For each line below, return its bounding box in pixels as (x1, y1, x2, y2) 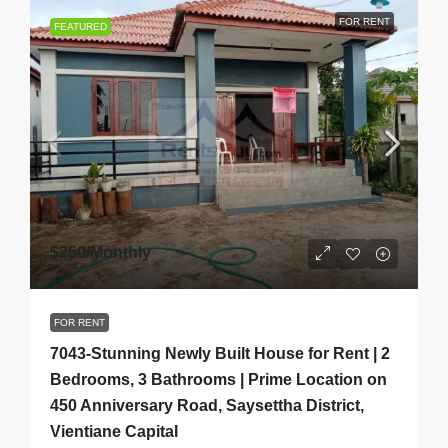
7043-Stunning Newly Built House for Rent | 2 (50, 345, 390, 362)
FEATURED (54, 21, 107, 32)
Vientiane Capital (50, 423, 178, 440)
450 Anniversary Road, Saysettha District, (50, 397, 364, 414)
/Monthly (86, 244, 151, 261)
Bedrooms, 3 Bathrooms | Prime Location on (50, 371, 387, 388)
